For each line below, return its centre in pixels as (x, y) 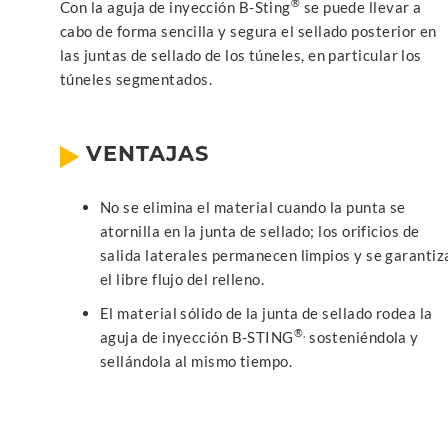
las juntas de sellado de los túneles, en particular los (241, 54)
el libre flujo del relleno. (182, 278)
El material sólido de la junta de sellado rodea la (266, 312)
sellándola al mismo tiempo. (196, 360)
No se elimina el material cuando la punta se (253, 206)
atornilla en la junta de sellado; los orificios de (260, 230)
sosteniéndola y (362, 336)
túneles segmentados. (136, 78)
